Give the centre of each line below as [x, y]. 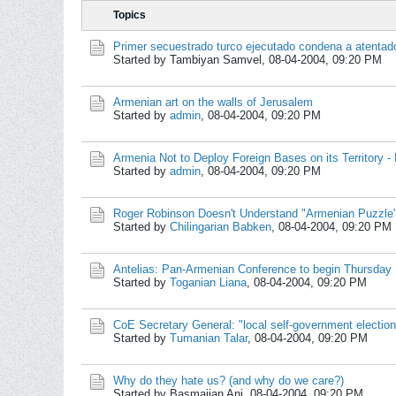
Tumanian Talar [209, 338]
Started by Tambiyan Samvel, [191, 60]
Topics [129, 15]
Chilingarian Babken [221, 227]
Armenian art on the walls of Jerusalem [213, 102]
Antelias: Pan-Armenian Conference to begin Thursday [252, 269]
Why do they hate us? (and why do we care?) [228, 381]
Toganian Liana [208, 282]
